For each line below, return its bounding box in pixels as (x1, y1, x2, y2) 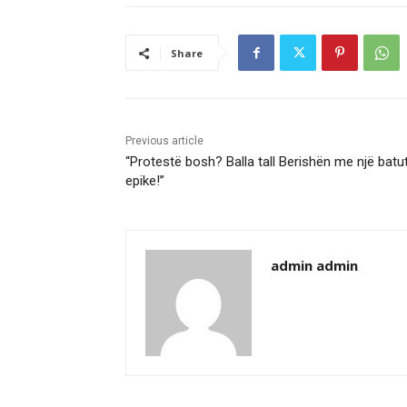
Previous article (125, 134, 203, 148)
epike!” (125, 173, 164, 190)
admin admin (271, 256, 358, 275)
